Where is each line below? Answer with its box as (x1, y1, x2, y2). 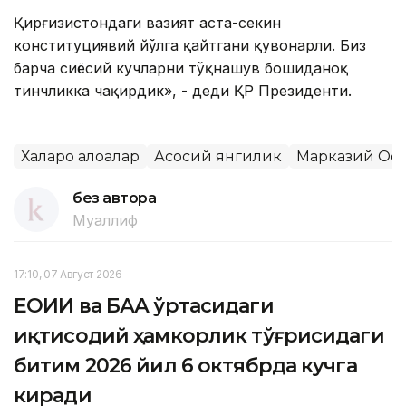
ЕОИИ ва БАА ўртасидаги (14, 294, 274, 319)
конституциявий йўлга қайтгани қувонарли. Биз (14, 36, 366, 55)
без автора (72, 189, 157, 208)
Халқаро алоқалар (21, 148, 140, 166)
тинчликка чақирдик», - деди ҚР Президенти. (14, 82, 352, 101)
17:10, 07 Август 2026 (14, 267, 122, 282)
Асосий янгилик (154, 148, 282, 166)
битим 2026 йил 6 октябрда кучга (14, 353, 357, 379)
